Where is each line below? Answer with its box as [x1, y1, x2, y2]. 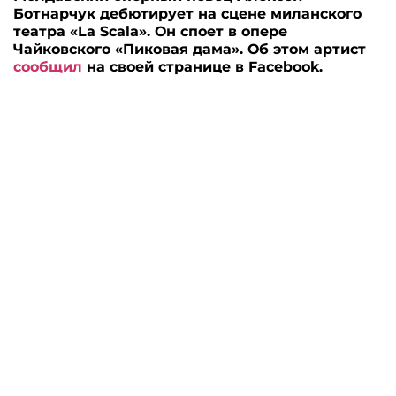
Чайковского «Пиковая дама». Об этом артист [13, 41, 367, 58]
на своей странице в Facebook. [82, 58, 324, 76]
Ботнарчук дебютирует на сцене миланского [13, 5, 362, 23]
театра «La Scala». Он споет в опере [13, 23, 288, 41]
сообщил [13, 58, 83, 76]
